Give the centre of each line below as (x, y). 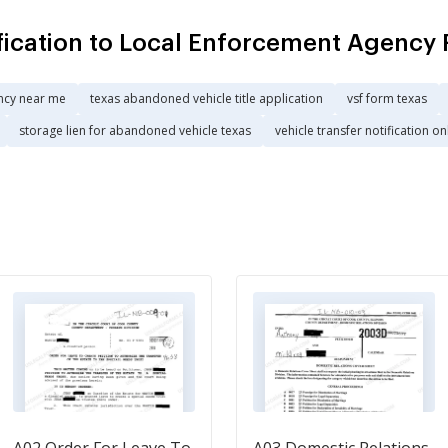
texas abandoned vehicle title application (206, 98)
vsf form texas (386, 98)
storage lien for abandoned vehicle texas (135, 130)
